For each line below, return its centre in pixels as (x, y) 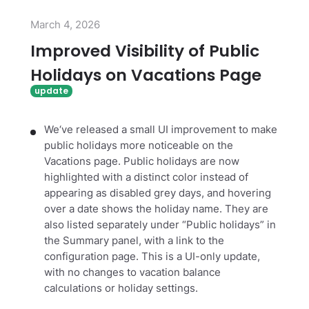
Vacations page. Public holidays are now (142, 162)
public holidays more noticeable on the (139, 146)
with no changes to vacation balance (132, 273)
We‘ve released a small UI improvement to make (161, 130)
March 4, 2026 (65, 25)
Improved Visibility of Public (145, 51)
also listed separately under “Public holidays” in (160, 225)
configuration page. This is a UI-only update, (152, 257)
